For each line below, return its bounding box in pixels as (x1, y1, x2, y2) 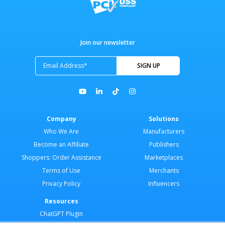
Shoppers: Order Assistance (21, 153, 101, 162)
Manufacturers (143, 127, 184, 136)
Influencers (148, 179, 179, 188)
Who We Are (44, 127, 79, 136)
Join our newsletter (80, 38, 135, 47)
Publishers (149, 140, 179, 149)
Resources (44, 196, 78, 205)
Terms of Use (42, 166, 80, 175)
